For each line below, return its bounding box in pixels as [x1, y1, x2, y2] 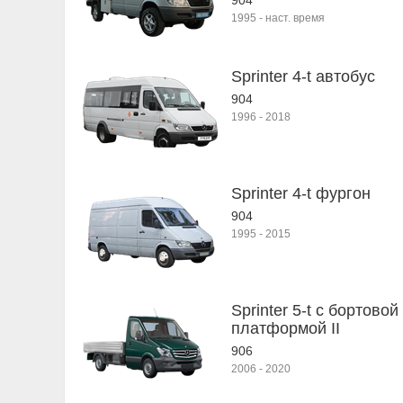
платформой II [231, 319, 340, 337]
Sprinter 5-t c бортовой [231, 301, 399, 319]
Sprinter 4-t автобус [231, 67, 375, 85]
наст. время [265, 12, 325, 24]
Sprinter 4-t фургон [231, 184, 371, 202]
